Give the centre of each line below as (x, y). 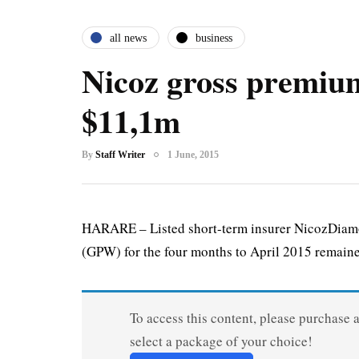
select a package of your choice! (221, 341)
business (214, 38)
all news (128, 38)
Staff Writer (120, 155)
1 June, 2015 (193, 155)
